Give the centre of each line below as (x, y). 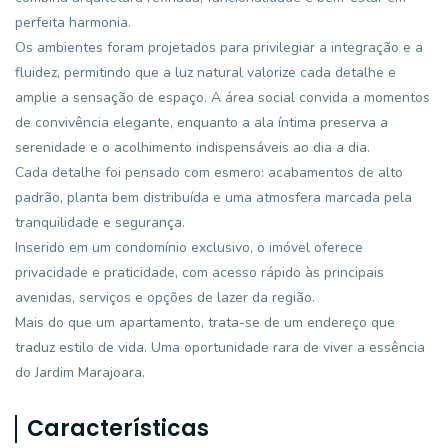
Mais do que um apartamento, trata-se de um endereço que (205, 322)
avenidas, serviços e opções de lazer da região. (165, 297)
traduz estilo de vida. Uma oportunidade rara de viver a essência (220, 347)
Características (118, 428)
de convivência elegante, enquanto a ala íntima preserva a (201, 122)
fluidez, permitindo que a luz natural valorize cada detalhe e (205, 72)
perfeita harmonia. (73, 22)
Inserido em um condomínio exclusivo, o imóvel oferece (189, 247)
